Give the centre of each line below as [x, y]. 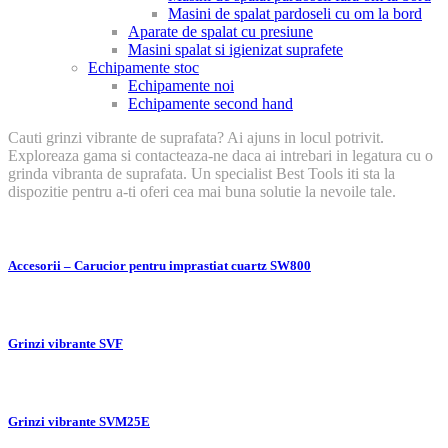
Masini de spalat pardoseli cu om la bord [295, 14]
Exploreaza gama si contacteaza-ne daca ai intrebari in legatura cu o [220, 156]
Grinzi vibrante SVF [65, 343]
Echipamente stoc [143, 68]
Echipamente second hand [210, 104]
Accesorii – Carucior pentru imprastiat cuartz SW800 [159, 265]
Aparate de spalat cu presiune [220, 32]
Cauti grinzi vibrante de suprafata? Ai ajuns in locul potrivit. [196, 138]
